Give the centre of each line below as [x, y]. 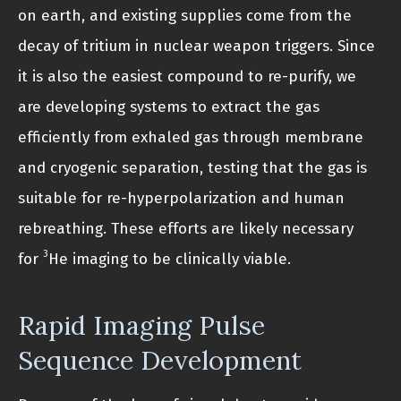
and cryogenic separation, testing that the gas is [192, 167]
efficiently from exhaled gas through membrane [191, 137]
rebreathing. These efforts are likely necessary [186, 228]
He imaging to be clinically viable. [170, 259]
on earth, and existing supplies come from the [185, 15]
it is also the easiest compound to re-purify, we [187, 76]
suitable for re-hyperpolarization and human [181, 198]
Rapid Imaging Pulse [141, 325]
